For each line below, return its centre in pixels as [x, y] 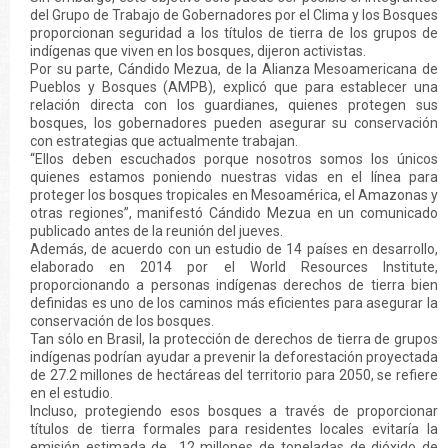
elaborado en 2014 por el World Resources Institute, [234, 267]
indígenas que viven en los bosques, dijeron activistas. [198, 51]
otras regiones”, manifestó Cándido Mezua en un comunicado [234, 213]
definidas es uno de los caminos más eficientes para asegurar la [234, 303]
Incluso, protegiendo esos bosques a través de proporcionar [234, 411]
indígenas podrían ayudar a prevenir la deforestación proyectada [234, 357]
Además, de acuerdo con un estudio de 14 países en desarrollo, [234, 249]
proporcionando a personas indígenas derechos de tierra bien [234, 285]
